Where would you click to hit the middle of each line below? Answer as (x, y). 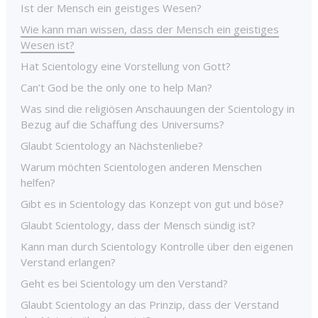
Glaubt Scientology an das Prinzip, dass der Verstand (150, 304)
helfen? (38, 182)
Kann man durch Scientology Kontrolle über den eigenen (157, 246)
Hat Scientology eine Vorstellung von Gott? (126, 66)
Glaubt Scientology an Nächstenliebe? (112, 145)
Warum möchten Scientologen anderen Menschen (141, 166)
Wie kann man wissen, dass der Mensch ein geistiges (150, 29)
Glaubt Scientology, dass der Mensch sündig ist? (138, 225)
